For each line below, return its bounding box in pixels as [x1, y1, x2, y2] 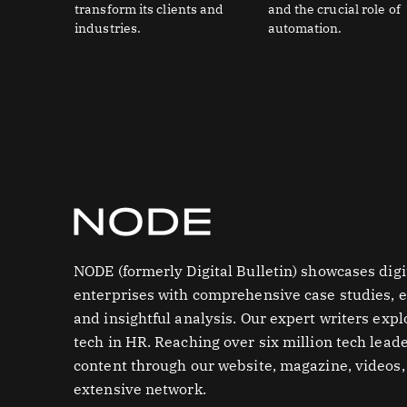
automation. [267, 19, 342, 36]
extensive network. [74, 380, 206, 398]
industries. [74, 19, 142, 36]
